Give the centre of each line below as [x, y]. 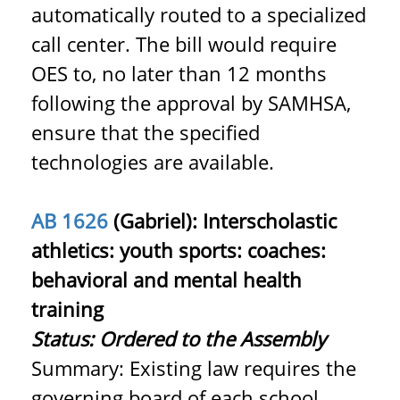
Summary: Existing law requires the [194, 368]
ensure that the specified [146, 132]
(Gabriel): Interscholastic [222, 221]
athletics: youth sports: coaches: [179, 250]
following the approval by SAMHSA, [191, 103]
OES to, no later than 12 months [179, 73]
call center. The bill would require [184, 44]
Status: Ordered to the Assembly [179, 338]
